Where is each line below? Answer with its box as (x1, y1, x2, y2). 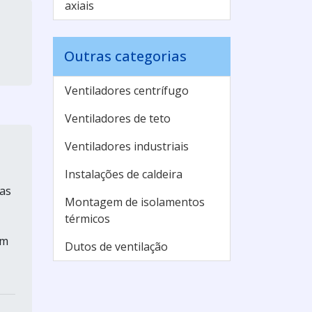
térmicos (65, 211, 110, 226)
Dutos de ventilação (65, 239, 168, 254)
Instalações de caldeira (65, 166, 182, 182)
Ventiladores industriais (65, 139, 189, 154)
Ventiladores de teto (65, 111, 171, 126)
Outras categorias (64, 47, 187, 65)
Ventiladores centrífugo (65, 83, 189, 98)
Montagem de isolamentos (65, 194, 205, 210)
